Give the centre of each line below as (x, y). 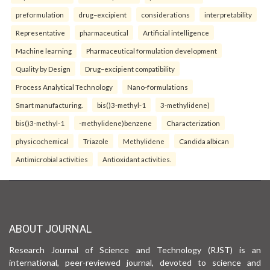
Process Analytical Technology (64, 87)
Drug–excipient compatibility (130, 69)
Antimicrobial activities (52, 159)
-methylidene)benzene (115, 123)
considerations (165, 15)
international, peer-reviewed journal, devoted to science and (135, 263)
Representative (40, 33)
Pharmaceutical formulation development (152, 51)
